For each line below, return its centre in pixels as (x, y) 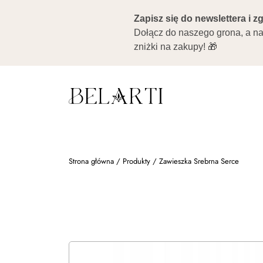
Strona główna (91, 161)
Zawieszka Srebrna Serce (199, 161)
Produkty (136, 161)
